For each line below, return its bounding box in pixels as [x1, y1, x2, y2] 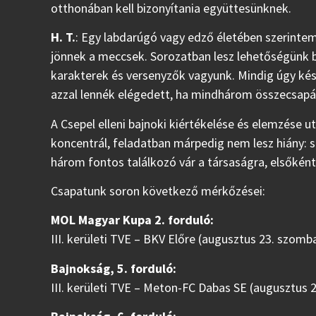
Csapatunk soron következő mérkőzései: [51, 182, 265, 199]
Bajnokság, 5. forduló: [51, 260, 176, 276]
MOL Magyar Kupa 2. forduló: [51, 212, 214, 229]
